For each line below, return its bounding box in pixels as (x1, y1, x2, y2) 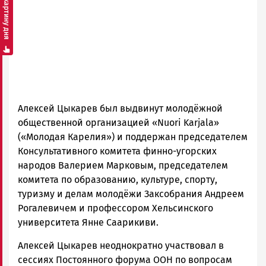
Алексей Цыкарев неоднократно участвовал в (18, 239, 224, 251)
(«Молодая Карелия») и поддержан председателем (18, 131, 248, 142)
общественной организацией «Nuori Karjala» (18, 116, 219, 128)
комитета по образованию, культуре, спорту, (18, 173, 217, 185)
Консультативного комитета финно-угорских (18, 145, 217, 157)
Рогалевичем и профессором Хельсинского (18, 202, 213, 214)
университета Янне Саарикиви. (18, 216, 159, 228)
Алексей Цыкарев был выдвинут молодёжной (18, 102, 223, 114)
